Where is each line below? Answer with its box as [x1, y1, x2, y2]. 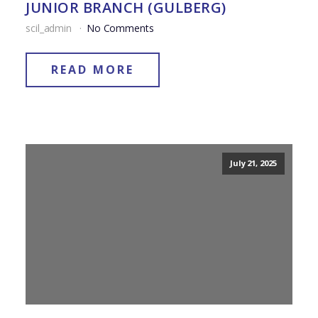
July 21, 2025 [229, 158, 277, 169]
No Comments [86, 21, 154, 35]
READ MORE [51, 62, 134, 78]
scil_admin [26, 21, 75, 35]
